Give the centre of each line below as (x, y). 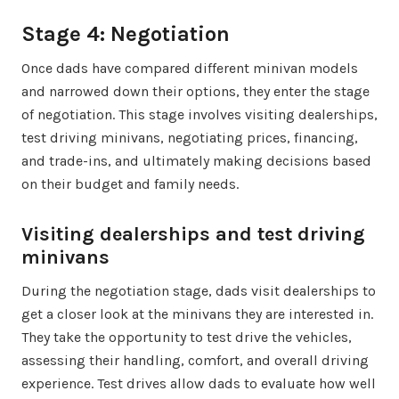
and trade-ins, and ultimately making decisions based (196, 160)
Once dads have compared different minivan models (190, 68)
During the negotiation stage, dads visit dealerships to (199, 290)
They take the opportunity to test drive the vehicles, (187, 337)
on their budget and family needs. (130, 183)
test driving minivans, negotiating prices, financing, (190, 137)
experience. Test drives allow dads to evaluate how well (199, 383)
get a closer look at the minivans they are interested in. (197, 313)
